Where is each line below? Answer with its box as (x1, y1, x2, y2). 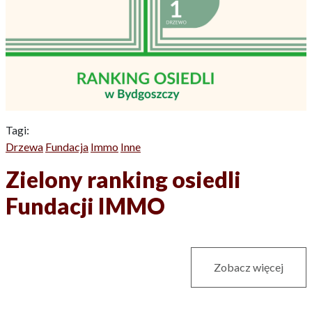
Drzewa (6, 139, 43, 153)
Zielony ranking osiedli (6, 165, 241, 193)
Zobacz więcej (214, 260, 283, 274)
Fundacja (45, 139, 88, 153)
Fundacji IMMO (6, 192, 165, 219)
